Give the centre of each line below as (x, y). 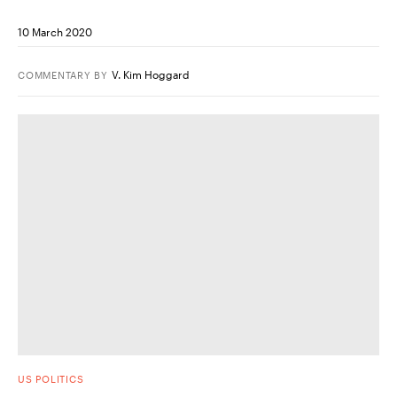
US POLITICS (51, 378)
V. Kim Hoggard (151, 74)
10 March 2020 (55, 31)
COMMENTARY (54, 74)
